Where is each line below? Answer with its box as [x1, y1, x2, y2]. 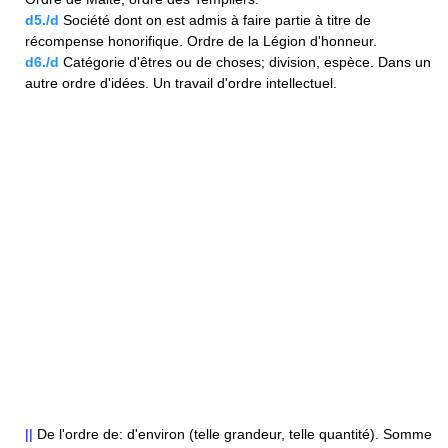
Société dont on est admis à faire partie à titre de [59, 12, 371, 29]
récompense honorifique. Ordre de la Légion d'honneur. [25, 33, 377, 50]
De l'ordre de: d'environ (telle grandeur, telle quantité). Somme [33, 426, 432, 443]
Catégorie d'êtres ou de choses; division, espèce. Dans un [59, 54, 431, 71]
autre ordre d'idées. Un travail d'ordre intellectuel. [25, 75, 337, 92]
